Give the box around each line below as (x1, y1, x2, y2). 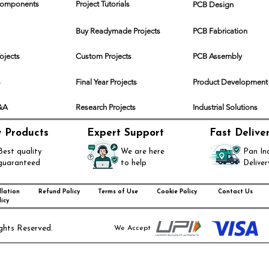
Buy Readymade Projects (76, 26, 160, 35)
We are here (120, 147, 165, 156)
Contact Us (218, 188, 253, 195)
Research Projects (76, 102, 136, 112)
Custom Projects (76, 51, 131, 61)
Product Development (193, 77, 268, 86)
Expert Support (86, 127, 164, 138)
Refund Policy (38, 188, 80, 195)
